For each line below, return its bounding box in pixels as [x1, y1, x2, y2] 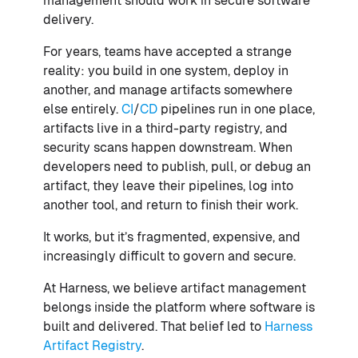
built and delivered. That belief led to [43, 318, 265, 334]
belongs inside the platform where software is [43, 299, 315, 315]
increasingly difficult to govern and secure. [43, 248, 296, 264]
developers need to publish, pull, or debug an [43, 158, 311, 174]
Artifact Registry [43, 337, 141, 353]
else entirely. [43, 101, 121, 117]
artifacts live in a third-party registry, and [43, 120, 288, 136]
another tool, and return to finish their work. [43, 197, 298, 213]
